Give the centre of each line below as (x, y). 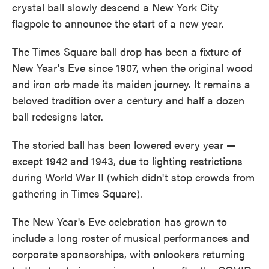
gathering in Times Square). (77, 193)
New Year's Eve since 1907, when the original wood (132, 68)
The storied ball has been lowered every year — (124, 144)
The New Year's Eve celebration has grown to (119, 221)
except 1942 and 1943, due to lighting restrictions (127, 161)
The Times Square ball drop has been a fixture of (126, 51)
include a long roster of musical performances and (131, 237)
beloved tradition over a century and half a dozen (128, 100)
